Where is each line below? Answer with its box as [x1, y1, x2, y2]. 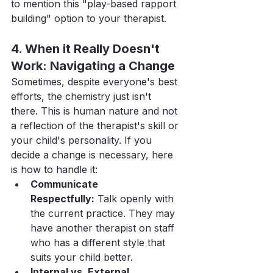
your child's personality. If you [11, 134, 155, 146]
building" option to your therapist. [11, 12, 166, 24]
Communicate [30, 178, 101, 190]
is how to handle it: [11, 163, 97, 175]
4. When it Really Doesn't [11, 41, 163, 56]
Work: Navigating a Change [11, 58, 175, 73]
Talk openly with [94, 193, 177, 205]
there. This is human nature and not [11, 105, 180, 117]
